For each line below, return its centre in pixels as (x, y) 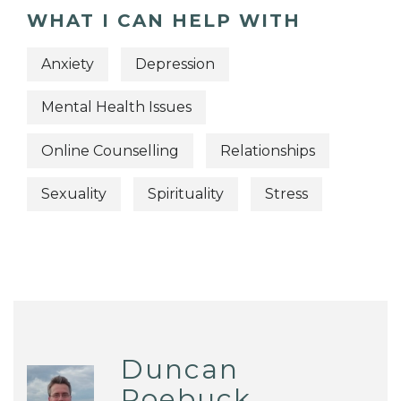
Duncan (179, 370)
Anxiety (68, 64)
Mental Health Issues (116, 107)
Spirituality (186, 193)
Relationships (268, 150)
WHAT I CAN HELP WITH (164, 20)
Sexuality (74, 193)
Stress (286, 193)
